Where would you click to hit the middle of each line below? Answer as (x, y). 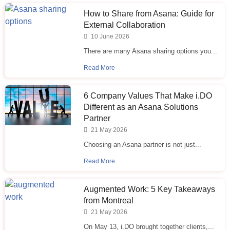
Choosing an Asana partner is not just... (143, 145)
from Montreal (109, 201)
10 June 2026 (110, 36)
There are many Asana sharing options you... (151, 51)
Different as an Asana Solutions (141, 107)
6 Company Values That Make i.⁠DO (148, 96)
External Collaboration (125, 25)
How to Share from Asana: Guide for (149, 13)
